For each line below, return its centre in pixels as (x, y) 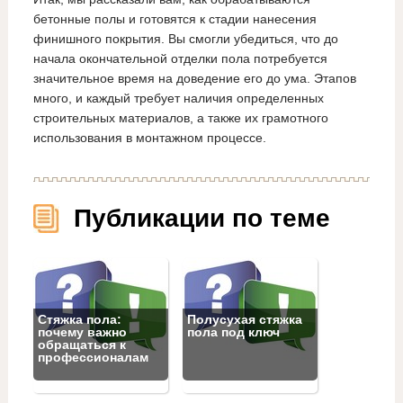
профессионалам (93, 358)
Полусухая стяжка (244, 320)
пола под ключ (233, 332)
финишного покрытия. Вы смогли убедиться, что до (185, 38)
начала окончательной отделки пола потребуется (180, 58)
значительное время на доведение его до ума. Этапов (194, 78)
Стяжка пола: (79, 320)
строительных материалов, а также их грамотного (180, 117)
